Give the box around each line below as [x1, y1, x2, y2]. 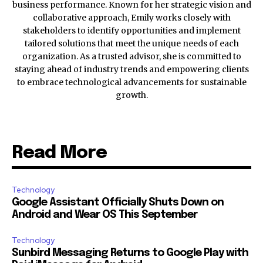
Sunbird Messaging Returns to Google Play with [12, 247, 248, 258]
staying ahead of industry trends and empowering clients [14, 63, 249, 75]
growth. [115, 89, 148, 100]
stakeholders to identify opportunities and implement [22, 25, 241, 36]
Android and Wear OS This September [12, 209, 197, 220]
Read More [12, 143, 107, 162]
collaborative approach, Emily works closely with [32, 12, 231, 23]
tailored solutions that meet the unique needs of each [24, 38, 239, 49]
